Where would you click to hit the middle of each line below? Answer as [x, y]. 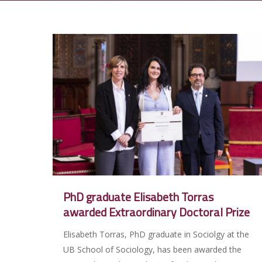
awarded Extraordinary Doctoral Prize [156, 212]
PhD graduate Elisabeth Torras [138, 196]
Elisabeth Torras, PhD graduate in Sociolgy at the [156, 234]
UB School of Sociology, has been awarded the [152, 249]
